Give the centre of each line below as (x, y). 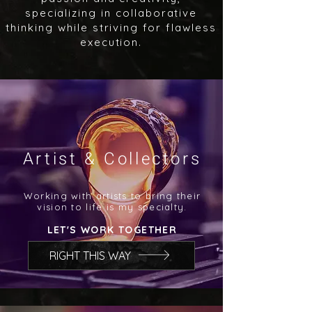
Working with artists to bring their (112, 196)
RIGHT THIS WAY (90, 256)
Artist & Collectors (112, 159)
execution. (111, 42)
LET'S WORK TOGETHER (112, 230)
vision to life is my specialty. (112, 207)
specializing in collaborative (111, 13)
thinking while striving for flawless (111, 28)
